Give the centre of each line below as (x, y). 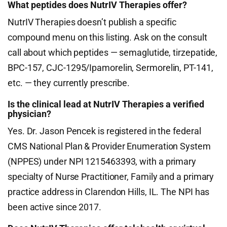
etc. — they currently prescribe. (69, 83)
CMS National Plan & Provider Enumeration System (109, 146)
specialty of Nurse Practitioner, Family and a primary (111, 177)
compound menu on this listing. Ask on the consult (107, 37)
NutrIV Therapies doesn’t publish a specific (92, 22)
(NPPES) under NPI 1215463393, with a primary (102, 161)
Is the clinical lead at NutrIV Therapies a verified (106, 104)
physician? (29, 114)
